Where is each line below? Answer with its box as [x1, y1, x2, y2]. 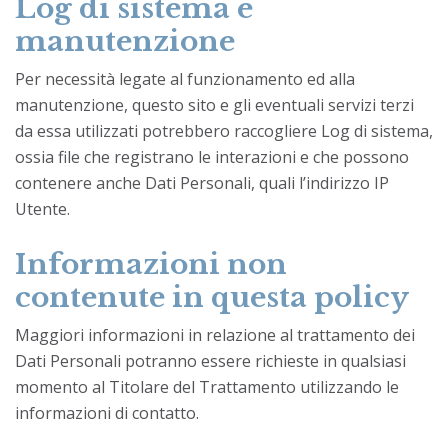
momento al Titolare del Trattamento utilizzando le [15, 375, 399, 398]
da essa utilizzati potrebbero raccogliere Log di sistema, [15, 119, 433, 142]
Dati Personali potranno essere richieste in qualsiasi [15, 349, 406, 372]
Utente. [15, 197, 70, 220]
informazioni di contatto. [15, 401, 199, 424]
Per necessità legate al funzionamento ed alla [15, 67, 355, 90]
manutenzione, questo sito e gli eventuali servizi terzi [15, 93, 414, 116]
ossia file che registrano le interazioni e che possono [15, 145, 409, 168]
